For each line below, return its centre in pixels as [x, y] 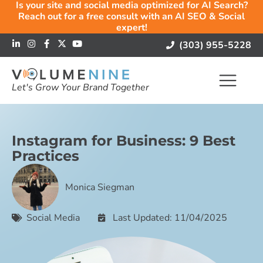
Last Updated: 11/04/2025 [170, 218]
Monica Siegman [100, 187]
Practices [45, 156]
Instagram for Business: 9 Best [124, 141]
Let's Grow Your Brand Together [80, 88]
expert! [131, 28]
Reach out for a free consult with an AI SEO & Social [131, 16]
